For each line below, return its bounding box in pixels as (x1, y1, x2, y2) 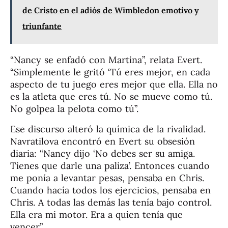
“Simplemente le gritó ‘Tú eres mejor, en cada (10, 66, 210, 78)
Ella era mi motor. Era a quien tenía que (10, 208, 183, 220)
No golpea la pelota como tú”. (10, 102, 138, 115)
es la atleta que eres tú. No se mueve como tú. (10, 90, 212, 102)
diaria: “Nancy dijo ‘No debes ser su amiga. (10, 147, 195, 159)
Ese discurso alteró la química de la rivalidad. (10, 123, 206, 135)
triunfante (22, 20, 62, 31)
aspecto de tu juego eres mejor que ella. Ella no (10, 78, 218, 90)
